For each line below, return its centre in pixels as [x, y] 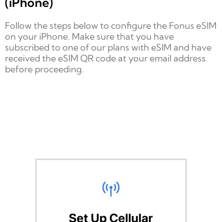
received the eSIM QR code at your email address [105, 58]
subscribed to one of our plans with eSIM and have [108, 47]
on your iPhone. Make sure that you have [89, 36]
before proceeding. [44, 69]
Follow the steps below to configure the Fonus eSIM [111, 25]
